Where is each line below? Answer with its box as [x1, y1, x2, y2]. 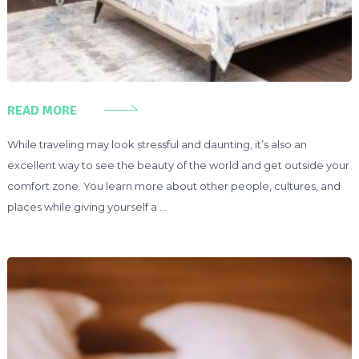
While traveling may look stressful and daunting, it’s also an [6, 138, 307, 151]
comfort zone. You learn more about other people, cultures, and [6, 179, 341, 193]
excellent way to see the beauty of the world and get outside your [6, 159, 349, 172]
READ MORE [6, 103, 77, 119]
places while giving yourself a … [6, 200, 167, 214]
